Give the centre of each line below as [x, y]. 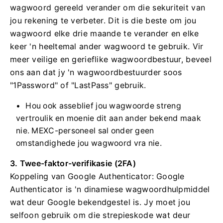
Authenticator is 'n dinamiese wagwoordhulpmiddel [110, 189]
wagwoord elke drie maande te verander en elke [105, 33]
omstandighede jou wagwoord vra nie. [89, 143]
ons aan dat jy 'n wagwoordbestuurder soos [96, 72]
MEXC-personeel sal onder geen [93, 130]
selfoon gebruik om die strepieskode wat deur [100, 215]
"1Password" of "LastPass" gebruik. [78, 85]
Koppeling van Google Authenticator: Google [97, 176]
